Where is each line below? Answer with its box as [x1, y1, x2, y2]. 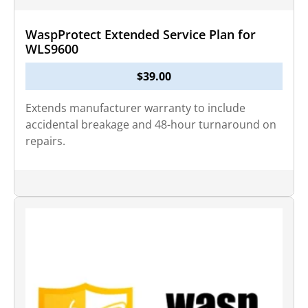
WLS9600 [25, 41, 78, 57]
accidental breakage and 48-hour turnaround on [25, 117, 276, 132]
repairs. [25, 133, 65, 148]
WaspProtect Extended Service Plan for [25, 26, 256, 43]
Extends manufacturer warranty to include [25, 100, 245, 115]
